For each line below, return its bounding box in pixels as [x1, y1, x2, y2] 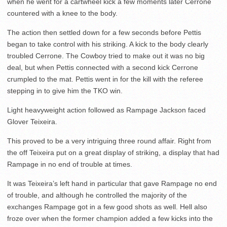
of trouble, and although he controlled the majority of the [7, 191, 187, 199]
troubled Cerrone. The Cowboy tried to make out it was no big [7, 51, 205, 60]
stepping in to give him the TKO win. [7, 86, 123, 95]
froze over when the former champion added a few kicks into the [7, 214, 213, 222]
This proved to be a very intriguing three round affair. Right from [7, 136, 211, 145]
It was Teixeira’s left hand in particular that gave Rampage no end [7, 179, 217, 187]
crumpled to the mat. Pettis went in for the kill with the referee [7, 74, 203, 83]
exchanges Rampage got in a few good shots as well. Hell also [7, 202, 207, 211]
